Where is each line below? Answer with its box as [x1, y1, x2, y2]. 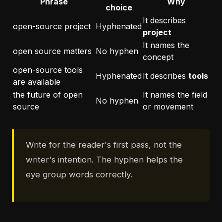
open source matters [13, 46, 92, 56]
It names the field [143, 90, 207, 100]
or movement [143, 102, 193, 112]
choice [105, 2, 132, 13]
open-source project [13, 21, 91, 32]
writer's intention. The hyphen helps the [26, 155, 183, 165]
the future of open [13, 90, 83, 100]
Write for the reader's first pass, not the [26, 140, 182, 150]
